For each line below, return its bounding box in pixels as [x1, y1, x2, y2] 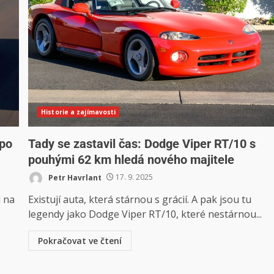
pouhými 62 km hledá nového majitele [28, 152, 235, 167]
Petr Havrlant [46, 172, 102, 183]
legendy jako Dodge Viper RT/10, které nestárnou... [28, 207, 262, 221]
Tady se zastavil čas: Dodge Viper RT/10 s [28, 136, 256, 151]
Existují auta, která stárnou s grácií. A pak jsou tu [28, 192, 252, 206]
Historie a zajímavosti [41, 107, 116, 116]
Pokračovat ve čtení [38, 234, 122, 246]
